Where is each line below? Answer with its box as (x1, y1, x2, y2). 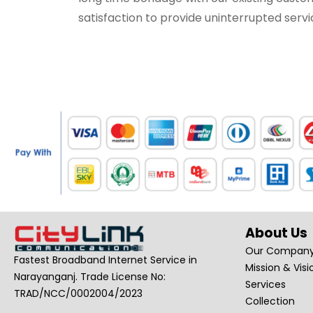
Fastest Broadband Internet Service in (14, 252, 197, 267)
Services (245, 277, 286, 291)
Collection (245, 293, 295, 308)
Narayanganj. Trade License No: (14, 269, 166, 284)
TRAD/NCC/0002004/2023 (14, 286, 143, 300)
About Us (245, 223, 307, 242)
